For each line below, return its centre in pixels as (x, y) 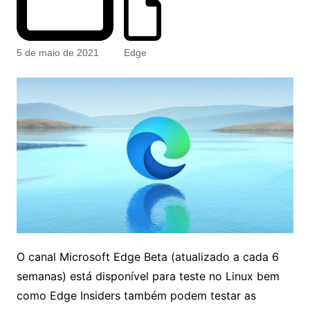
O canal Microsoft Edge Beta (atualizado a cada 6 (147, 257)
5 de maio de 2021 (57, 53)
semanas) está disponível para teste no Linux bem (148, 276)
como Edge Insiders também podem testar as (136, 296)
